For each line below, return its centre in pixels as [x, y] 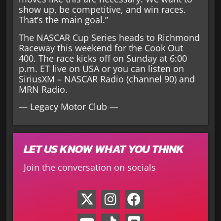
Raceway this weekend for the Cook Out [101, 48]
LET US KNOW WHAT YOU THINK [104, 149]
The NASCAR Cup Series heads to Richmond [109, 37]
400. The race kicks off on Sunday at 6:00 [103, 58]
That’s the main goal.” [63, 20]
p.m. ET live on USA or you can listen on [101, 68]
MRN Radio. [43, 89]
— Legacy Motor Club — [68, 107]
